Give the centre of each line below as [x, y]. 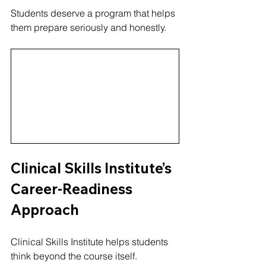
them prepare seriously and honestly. [88, 27]
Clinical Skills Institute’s [93, 168]
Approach [45, 210]
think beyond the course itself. [74, 256]
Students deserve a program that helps [94, 13]
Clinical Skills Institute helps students [91, 242]
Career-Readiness [73, 189]
